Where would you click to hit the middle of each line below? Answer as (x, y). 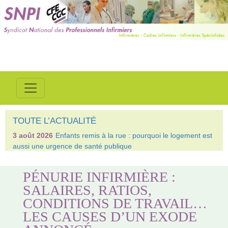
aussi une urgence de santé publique (72, 146)
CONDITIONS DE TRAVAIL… (115, 203)
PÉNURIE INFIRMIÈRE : (99, 177)
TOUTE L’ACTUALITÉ (54, 121)
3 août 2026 (33, 135)
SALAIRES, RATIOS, (88, 190)
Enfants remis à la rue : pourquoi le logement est (134, 135)
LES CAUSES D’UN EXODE (110, 216)
